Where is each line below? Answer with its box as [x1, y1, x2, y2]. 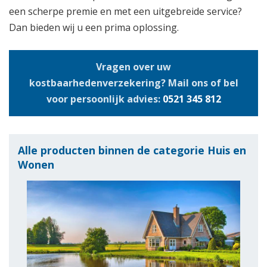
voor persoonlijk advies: [46, 92, 163, 105]
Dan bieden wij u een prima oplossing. [9, 20, 179, 34]
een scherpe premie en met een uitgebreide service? [9, 4, 242, 18]
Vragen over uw [96, 60, 171, 73]
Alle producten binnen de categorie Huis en [18, 142, 246, 157]
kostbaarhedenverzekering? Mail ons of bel [29, 76, 238, 89]
